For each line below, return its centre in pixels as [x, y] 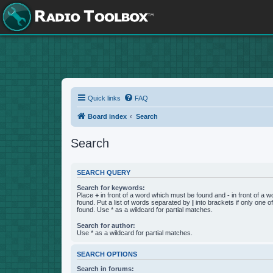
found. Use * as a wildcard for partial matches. [144, 209]
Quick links [104, 98]
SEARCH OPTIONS [107, 254]
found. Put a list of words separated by [134, 202]
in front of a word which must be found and [163, 195]
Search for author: [106, 225]
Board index [107, 116]
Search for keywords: [111, 187]
